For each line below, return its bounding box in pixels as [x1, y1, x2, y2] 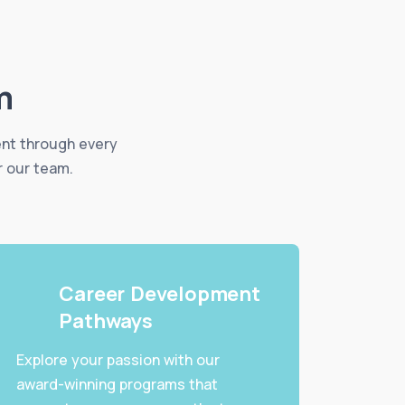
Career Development [59, 280, 260, 308]
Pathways [59, 307, 153, 335]
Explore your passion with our [15, 350, 220, 371]
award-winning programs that [15, 374, 218, 395]
